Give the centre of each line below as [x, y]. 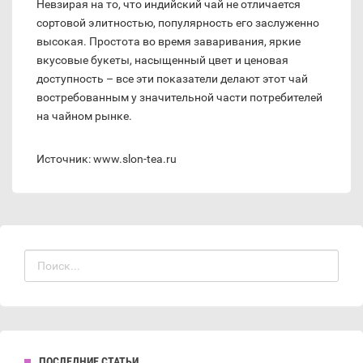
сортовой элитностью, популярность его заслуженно [178, 23]
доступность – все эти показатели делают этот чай [172, 79]
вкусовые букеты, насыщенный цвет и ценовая [162, 60]
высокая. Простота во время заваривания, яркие [169, 42]
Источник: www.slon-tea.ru [107, 159]
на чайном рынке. [84, 116]
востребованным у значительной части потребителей [179, 98]
